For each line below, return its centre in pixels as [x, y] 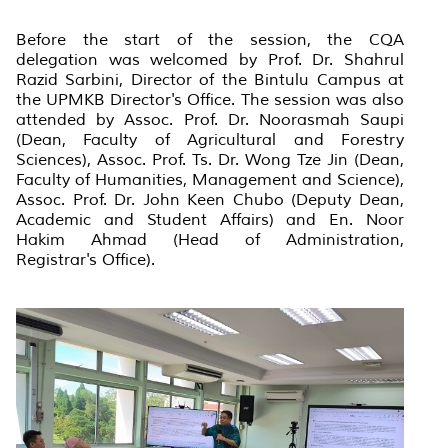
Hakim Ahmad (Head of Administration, [210, 239]
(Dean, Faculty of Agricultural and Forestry [210, 139]
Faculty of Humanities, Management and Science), [210, 179]
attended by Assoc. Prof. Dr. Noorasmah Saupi [210, 119]
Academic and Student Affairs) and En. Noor [210, 219]
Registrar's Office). [85, 259]
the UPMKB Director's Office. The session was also [210, 99]
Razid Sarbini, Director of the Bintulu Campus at [210, 79]
